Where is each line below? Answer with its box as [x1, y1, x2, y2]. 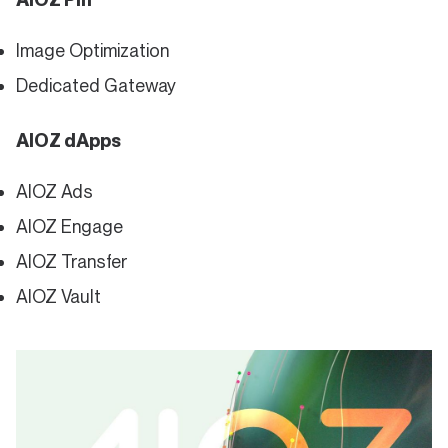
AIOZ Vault [16, 286, 101, 307]
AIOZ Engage [16, 216, 123, 237]
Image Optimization [16, 40, 169, 61]
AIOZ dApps [16, 130, 121, 151]
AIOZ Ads [16, 181, 93, 202]
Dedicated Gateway [16, 75, 176, 96]
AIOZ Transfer [16, 251, 128, 272]
